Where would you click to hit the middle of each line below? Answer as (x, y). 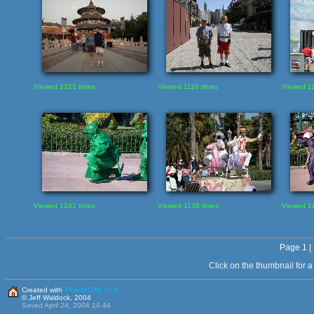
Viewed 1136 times (188, 205)
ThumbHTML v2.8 (91, 290)
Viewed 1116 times (187, 86)
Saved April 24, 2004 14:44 (66, 305)
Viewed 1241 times (64, 205)
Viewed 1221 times (64, 86)
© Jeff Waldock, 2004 (56, 297)
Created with (43, 289)
